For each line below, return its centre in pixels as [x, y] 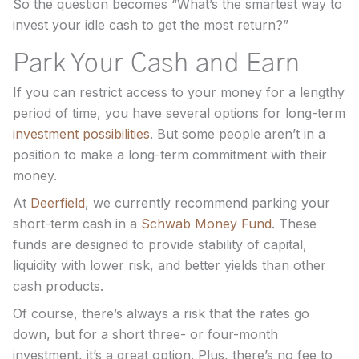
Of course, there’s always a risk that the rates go [161, 313]
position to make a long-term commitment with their [170, 154]
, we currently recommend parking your [208, 202]
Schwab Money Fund [206, 223]
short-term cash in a [77, 223]
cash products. [60, 286]
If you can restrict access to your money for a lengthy [179, 92]
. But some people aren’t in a [238, 133]
